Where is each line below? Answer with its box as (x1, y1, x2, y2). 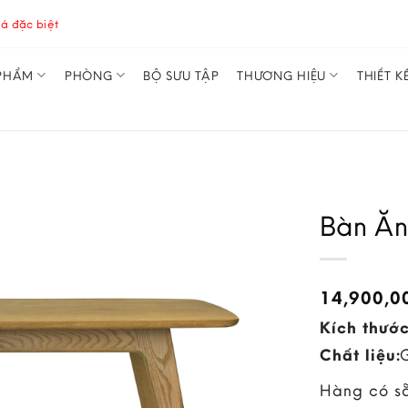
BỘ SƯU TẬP (143, 66, 219, 84)
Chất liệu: (320, 343, 401, 365)
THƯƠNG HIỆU (237, 66, 326, 84)
